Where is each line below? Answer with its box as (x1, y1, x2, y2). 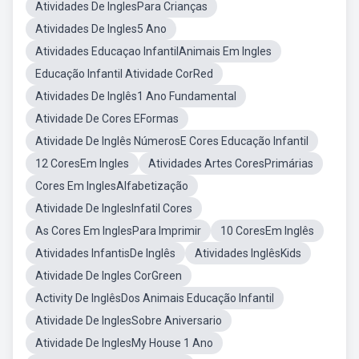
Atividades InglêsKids (195, 247, 301, 260)
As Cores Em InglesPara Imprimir (35, 224, 201, 237)
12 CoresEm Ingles (35, 157, 129, 170)
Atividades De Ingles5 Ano (35, 22, 167, 35)
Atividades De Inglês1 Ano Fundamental (35, 90, 236, 103)
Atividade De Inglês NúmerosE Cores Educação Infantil (35, 135, 309, 147)
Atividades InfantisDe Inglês (35, 247, 175, 260)
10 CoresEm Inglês (220, 224, 314, 237)
